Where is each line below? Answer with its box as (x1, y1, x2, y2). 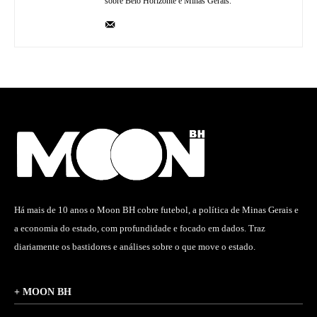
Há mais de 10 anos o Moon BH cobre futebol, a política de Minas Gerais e (14, 204, 299, 215)
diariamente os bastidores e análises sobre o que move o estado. (14, 241, 255, 252)
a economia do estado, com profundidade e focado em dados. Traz (14, 222, 265, 234)
